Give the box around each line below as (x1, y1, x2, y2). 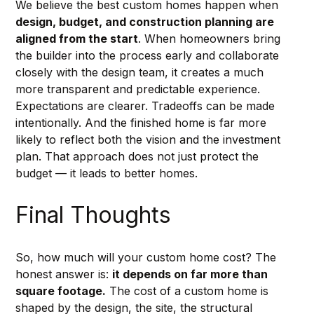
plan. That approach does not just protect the (15, 149, 262, 164)
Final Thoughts (15, 201, 171, 229)
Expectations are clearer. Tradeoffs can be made (15, 99, 278, 114)
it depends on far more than (111, 267, 271, 282)
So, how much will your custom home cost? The (15, 250, 280, 265)
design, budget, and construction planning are (15, 15, 277, 29)
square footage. (15, 284, 106, 299)
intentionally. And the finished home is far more (15, 116, 270, 130)
